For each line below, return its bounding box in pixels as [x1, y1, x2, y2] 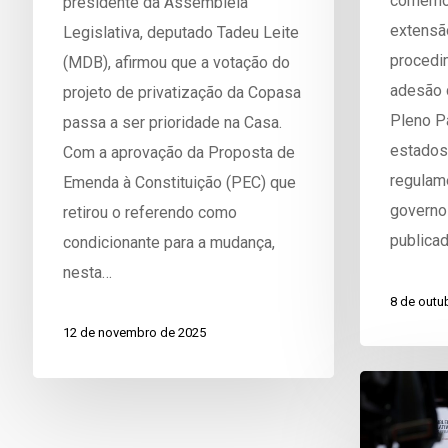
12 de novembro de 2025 [62, 325, 206, 341]
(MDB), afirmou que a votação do [62, 52, 290, 72]
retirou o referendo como [62, 202, 237, 222]
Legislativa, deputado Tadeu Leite [62, 22, 299, 42]
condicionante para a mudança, [62, 232, 275, 252]
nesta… [62, 262, 112, 282]
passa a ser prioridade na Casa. [62, 112, 282, 132]
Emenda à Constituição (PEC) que [62, 172, 296, 192]
